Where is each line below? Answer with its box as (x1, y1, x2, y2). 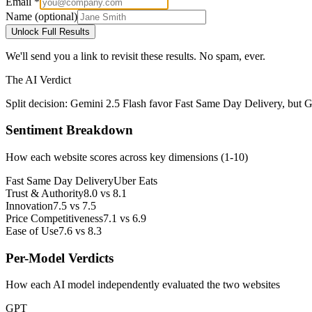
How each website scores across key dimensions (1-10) (6, 151, 248, 163)
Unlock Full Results (11, 26, 90, 37)
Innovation (6, 200, 53, 212)
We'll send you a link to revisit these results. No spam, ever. (6, 49, 265, 62)
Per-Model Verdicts (6, 250, 114, 265)
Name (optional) (6, 10, 77, 22)
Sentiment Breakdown (6, 123, 133, 138)
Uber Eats (114, 175, 157, 187)
